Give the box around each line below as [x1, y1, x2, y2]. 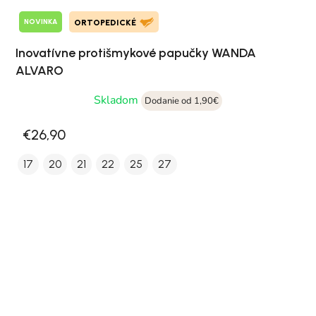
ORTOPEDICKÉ [74, 17, 136, 28]
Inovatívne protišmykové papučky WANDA [16, 44, 256, 61]
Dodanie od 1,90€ [145, 94, 219, 107]
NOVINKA [24, 17, 57, 27]
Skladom [94, 92, 141, 108]
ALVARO [16, 62, 63, 78]
